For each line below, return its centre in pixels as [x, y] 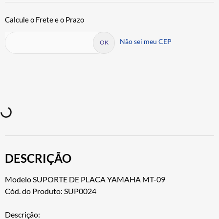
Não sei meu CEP [146, 41]
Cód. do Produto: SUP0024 [51, 191]
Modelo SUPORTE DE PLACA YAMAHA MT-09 [85, 179]
